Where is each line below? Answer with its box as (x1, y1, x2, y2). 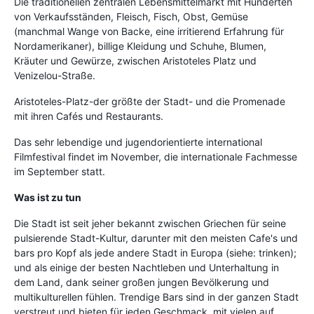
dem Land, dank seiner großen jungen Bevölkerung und (14, 276, 269, 288)
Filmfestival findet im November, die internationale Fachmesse (14, 151, 297, 163)
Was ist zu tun (14, 191, 81, 203)
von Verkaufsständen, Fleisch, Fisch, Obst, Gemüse (14, 11, 248, 22)
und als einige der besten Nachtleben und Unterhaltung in (14, 261, 279, 273)
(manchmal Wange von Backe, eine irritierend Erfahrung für (14, 25, 284, 37)
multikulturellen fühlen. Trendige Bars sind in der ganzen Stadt (14, 291, 299, 303)
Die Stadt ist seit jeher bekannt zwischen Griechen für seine (14, 217, 286, 229)
